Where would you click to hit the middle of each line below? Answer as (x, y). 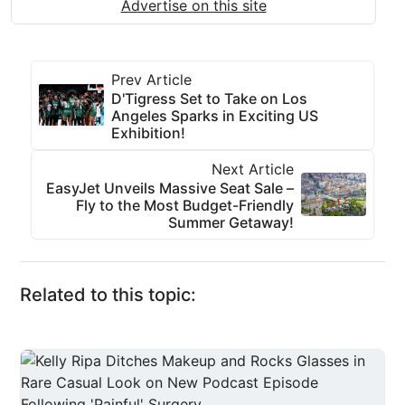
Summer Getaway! (231, 222)
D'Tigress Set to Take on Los (209, 98)
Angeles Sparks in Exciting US (215, 115)
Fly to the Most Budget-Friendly (185, 205)
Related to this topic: (108, 294)
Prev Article (151, 79)
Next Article (253, 169)
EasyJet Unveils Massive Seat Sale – (170, 188)
